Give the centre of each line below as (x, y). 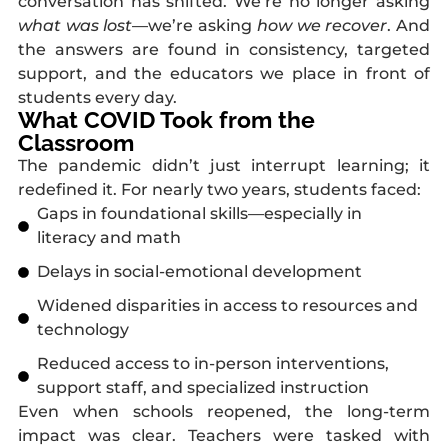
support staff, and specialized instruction (202, 387)
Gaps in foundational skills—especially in (199, 213)
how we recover (322, 25)
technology (82, 329)
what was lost (75, 25)
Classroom (76, 142)
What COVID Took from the (166, 119)
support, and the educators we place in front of (224, 73)
